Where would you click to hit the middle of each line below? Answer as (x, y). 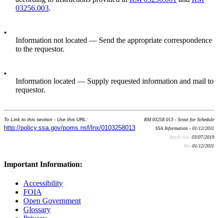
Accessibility (43, 183)
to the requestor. (40, 49)
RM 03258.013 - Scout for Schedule (179, 119)
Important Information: (43, 164)
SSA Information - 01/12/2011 (185, 128)
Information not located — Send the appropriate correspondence (114, 40)
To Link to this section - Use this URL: (46, 119)
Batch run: (181, 137)
